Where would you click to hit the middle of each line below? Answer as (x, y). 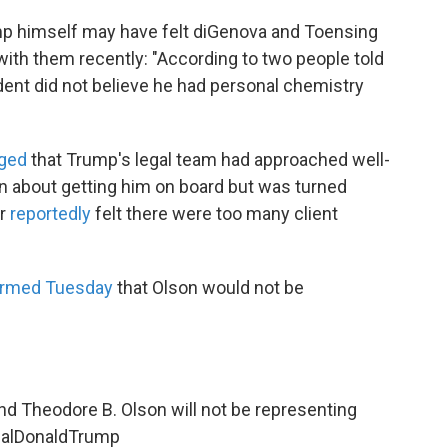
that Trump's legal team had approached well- (208, 159)
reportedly (52, 213)
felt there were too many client (216, 213)
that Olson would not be (210, 287)
